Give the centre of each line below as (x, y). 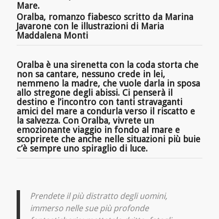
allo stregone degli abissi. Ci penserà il (94, 93)
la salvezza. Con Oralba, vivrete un (85, 121)
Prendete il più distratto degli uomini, (98, 196)
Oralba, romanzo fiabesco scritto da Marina (105, 17)
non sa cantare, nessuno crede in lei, (91, 74)
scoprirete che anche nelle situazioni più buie (108, 139)
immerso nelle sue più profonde (89, 208)
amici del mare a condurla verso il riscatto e (106, 111)
